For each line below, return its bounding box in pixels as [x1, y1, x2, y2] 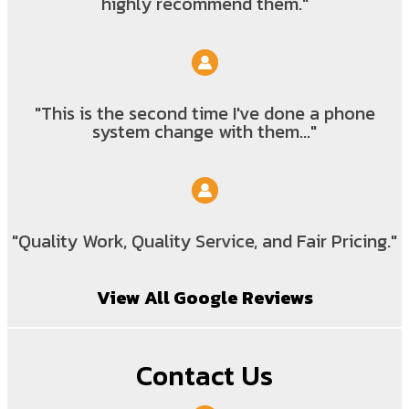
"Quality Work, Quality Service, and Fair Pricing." [12, 227, 397, 256]
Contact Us [136, 355, 273, 397]
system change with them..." [92, 118, 317, 146]
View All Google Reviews [96, 284, 313, 312]
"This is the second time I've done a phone [34, 100, 375, 128]
